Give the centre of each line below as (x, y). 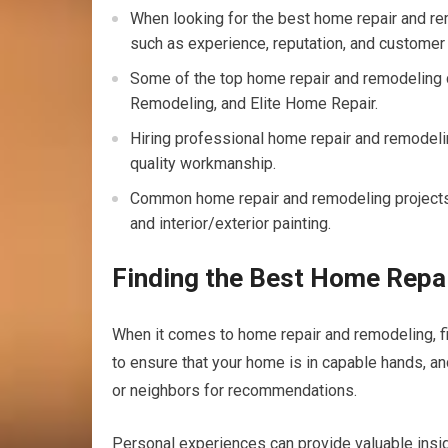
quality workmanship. (203, 163)
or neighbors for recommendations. (234, 390)
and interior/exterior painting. (230, 223)
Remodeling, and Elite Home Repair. (254, 103)
